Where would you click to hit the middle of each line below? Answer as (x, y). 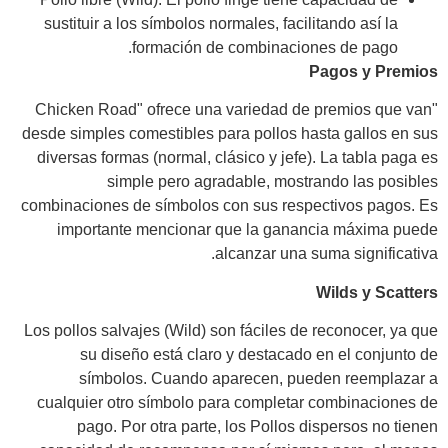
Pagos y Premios (373, 71)
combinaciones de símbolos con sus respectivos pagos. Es (229, 206)
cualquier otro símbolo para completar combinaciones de (237, 402)
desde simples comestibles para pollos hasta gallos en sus (230, 134)
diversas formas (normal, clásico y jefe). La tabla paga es (237, 158)
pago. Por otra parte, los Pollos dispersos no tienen (257, 426)
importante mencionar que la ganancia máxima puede (247, 230)
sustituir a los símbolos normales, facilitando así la (221, 23)
